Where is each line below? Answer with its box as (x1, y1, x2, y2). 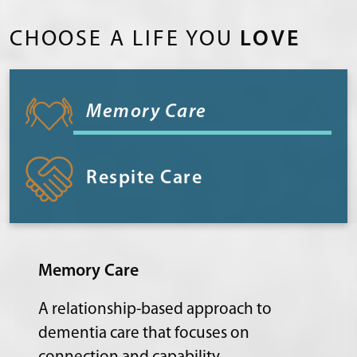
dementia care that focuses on (38, 324, 249, 342)
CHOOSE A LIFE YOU (10, 29, 241, 52)
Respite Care (86, 169, 202, 189)
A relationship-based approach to (38, 300, 272, 318)
